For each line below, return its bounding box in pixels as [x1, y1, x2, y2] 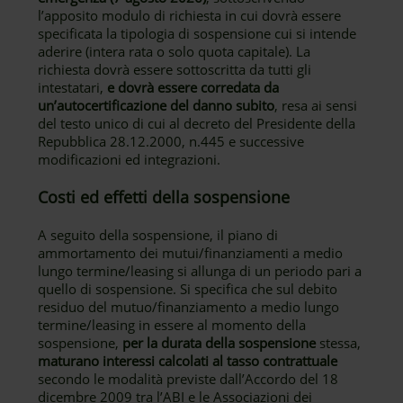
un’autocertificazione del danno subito [38, 96, 275, 114]
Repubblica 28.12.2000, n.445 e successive [38, 132, 305, 150]
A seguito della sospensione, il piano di [38, 226, 279, 244]
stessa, [316, 334, 362, 352]
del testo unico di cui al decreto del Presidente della [38, 114, 356, 132]
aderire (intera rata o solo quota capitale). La [38, 42, 311, 60]
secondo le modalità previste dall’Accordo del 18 [38, 370, 339, 388]
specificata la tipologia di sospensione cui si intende [38, 24, 357, 42]
